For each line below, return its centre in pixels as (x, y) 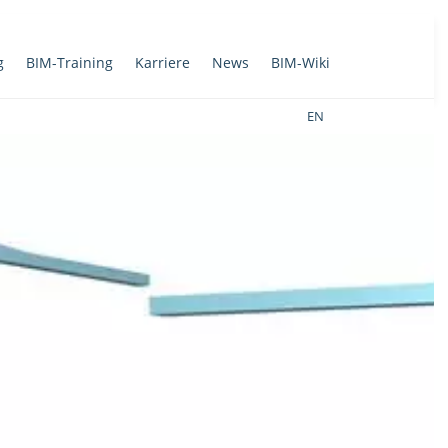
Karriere (162, 63)
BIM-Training (69, 63)
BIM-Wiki (300, 63)
